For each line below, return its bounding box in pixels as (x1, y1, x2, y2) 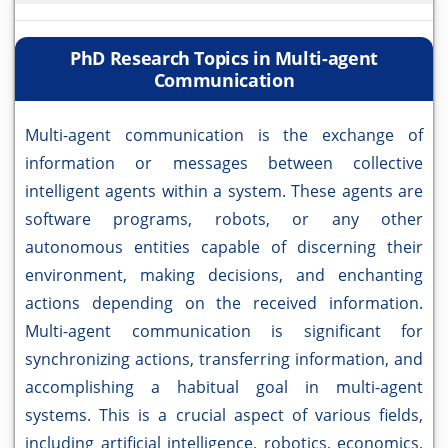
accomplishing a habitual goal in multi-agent (25, 376, 423, 399)
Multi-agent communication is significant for (25, 320, 423, 343)
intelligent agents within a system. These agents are (25, 180, 423, 203)
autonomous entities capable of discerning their (25, 236, 423, 259)
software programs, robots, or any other (25, 208, 423, 231)
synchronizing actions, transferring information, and (25, 348, 423, 371)
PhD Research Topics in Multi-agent (70, 46, 378, 71)
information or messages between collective (25, 152, 423, 175)
